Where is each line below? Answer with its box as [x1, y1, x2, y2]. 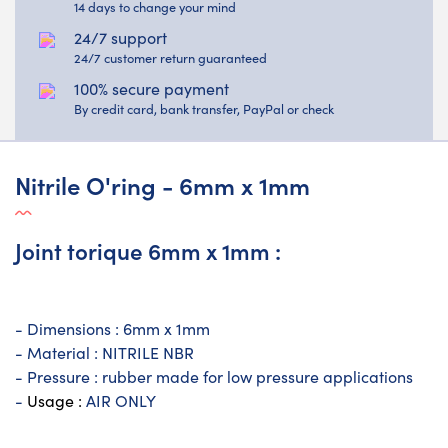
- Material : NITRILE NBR [15, 341, 194, 363]
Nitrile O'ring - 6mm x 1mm [15, 167, 310, 201]
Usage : [27, 389, 86, 411]
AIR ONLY [86, 389, 156, 411]
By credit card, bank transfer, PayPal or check [74, 99, 334, 117]
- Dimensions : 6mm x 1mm [15, 317, 210, 339]
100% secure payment [74, 77, 229, 99]
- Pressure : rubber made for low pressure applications [15, 365, 413, 387]
